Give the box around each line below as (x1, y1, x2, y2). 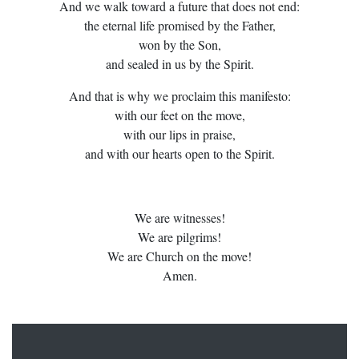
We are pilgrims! (138, 228, 221, 245)
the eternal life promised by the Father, (83, 17, 276, 34)
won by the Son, (138, 36, 221, 53)
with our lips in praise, (123, 126, 236, 143)
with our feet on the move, (114, 107, 245, 123)
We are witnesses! (134, 209, 225, 226)
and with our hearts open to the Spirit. (84, 145, 275, 162)
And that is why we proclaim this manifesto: (68, 87, 291, 104)
